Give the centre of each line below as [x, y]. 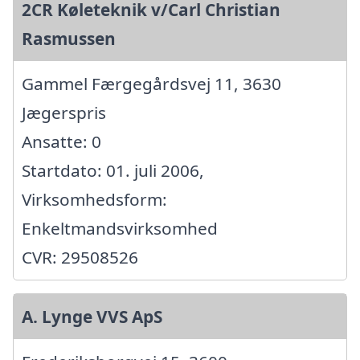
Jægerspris [64, 112]
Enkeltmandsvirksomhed [120, 228]
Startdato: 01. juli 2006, [113, 170]
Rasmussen [69, 38]
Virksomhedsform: [94, 199]
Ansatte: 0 [61, 141]
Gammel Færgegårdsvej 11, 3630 [151, 83]
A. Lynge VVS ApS [92, 316]
